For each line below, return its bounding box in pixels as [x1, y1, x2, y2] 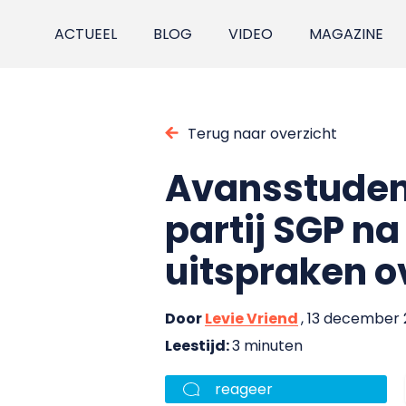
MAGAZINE [309, 24, 384, 44]
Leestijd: [165, 334, 232, 356]
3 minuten [232, 334, 303, 356]
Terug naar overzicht [188, 122, 337, 144]
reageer [215, 378, 273, 400]
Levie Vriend [205, 307, 298, 329]
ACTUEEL [54, 24, 118, 44]
